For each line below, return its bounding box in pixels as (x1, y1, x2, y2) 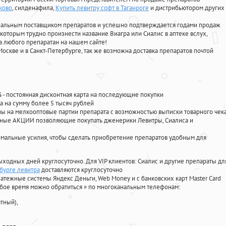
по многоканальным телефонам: (88, 183, 180, 192)
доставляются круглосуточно (40, 165, 123, 175)
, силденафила (12, 4, 53, 13)
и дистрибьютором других (149, 4, 224, 13)
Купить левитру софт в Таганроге (55, 4, 149, 13)
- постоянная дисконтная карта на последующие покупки (2, 90, 163, 99)
